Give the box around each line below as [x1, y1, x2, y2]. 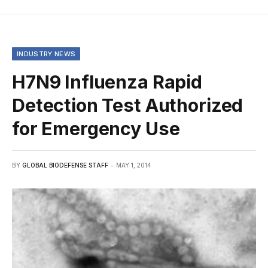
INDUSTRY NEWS [17, 49, 76, 58]
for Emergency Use [12, 117, 180, 139]
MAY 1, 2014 [116, 161, 151, 169]
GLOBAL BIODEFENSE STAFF [22, 161, 108, 169]
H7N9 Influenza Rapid [12, 71, 202, 93]
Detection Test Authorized [12, 94, 243, 116]
